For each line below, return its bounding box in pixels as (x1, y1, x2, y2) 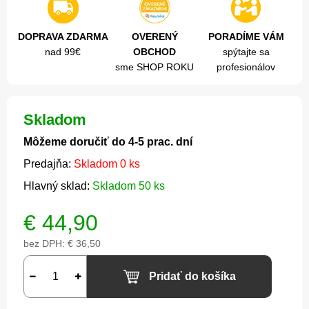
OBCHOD (133, 46, 176, 58)
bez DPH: (23, 238, 65, 250)
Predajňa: (23, 158, 74, 170)
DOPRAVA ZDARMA (17, 31, 108, 43)
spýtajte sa (222, 46, 270, 58)
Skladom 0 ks (74, 158, 140, 170)
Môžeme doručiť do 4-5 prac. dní (23, 136, 192, 148)
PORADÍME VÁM (208, 31, 284, 43)
